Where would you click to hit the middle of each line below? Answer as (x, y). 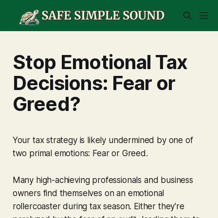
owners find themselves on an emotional (88, 193)
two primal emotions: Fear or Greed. (80, 153)
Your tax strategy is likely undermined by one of (103, 140)
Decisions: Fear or (94, 83)
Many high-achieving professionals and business (103, 180)
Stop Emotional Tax (100, 62)
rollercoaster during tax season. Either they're (98, 206)
